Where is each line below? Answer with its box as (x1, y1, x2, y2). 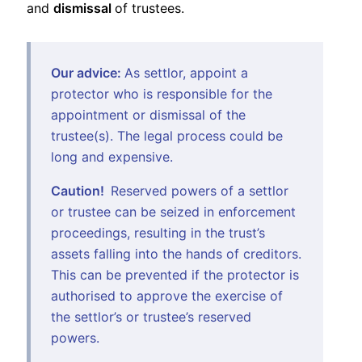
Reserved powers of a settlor (111, 182, 288, 199)
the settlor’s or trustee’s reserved (51, 308, 251, 325)
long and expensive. (51, 148, 173, 165)
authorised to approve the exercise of (51, 287, 283, 304)
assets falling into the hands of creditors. (51, 245, 301, 262)
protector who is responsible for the (51, 85, 272, 102)
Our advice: (51, 64, 124, 81)
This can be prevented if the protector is (51, 266, 299, 283)
